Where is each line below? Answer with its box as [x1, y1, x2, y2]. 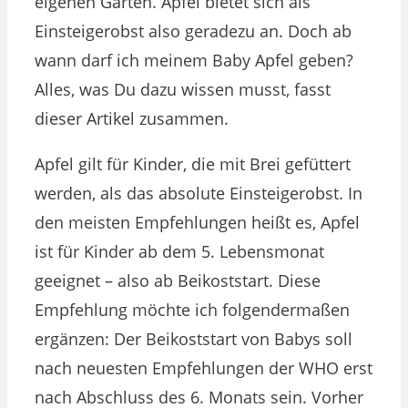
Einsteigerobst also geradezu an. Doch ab [35, 19, 352, 42]
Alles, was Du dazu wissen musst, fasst [35, 77, 331, 100]
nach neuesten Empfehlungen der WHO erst [35, 356, 372, 379]
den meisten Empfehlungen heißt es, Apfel [35, 210, 360, 233]
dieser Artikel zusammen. [35, 107, 229, 129]
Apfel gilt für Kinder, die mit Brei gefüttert [35, 152, 351, 175]
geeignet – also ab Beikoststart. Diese [35, 269, 321, 291]
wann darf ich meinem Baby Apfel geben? [35, 48, 353, 71]
